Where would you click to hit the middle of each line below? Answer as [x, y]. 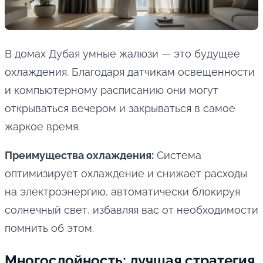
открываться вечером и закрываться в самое [120, 109]
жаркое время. [42, 127]
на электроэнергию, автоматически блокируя [122, 192]
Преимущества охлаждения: [79, 156]
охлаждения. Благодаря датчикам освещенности [130, 72]
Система [178, 156]
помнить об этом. [49, 228]
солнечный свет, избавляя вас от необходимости [131, 210]
